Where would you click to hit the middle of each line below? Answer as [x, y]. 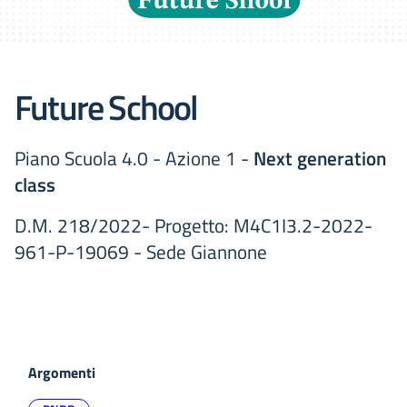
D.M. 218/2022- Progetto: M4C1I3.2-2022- [194, 225]
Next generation [320, 158]
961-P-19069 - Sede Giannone [141, 252]
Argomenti [62, 372]
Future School [106, 107]
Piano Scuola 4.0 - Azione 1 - [134, 158]
